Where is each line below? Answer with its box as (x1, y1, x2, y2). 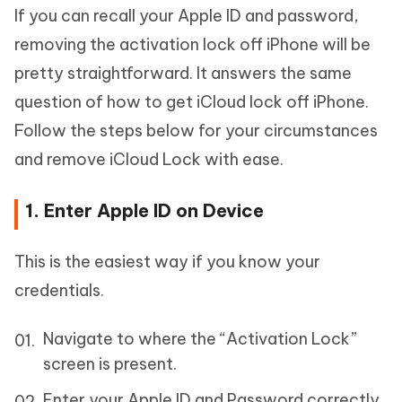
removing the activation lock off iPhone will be (14, 34, 371, 56)
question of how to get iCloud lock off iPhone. (14, 92, 369, 113)
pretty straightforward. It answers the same (14, 63, 352, 84)
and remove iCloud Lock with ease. (14, 149, 287, 170)
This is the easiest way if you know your (14, 251, 320, 273)
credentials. (14, 280, 108, 301)
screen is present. (43, 354, 177, 375)
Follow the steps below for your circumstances (14, 120, 378, 142)
